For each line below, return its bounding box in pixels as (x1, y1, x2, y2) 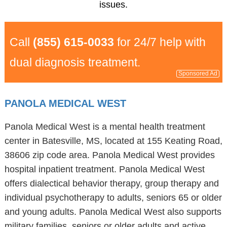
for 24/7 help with (113, 35, 206, 49)
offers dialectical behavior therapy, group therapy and (4, 178, 219, 188)
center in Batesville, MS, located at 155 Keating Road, (4, 136, 222, 146)
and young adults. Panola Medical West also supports (4, 207, 221, 217)
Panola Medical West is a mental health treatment (4, 122, 205, 132)
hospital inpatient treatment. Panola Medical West (4, 164, 205, 174)
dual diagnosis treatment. (9, 56, 140, 69)
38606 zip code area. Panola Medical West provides (4, 150, 215, 160)
